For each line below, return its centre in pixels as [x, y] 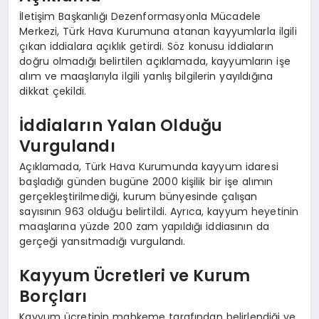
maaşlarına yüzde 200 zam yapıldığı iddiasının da [144, 227]
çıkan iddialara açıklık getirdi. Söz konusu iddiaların [146, 47]
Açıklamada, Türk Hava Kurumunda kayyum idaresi [149, 167]
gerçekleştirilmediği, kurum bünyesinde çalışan [138, 197]
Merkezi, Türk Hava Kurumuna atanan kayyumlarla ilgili [158, 32]
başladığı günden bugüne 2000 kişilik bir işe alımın [146, 182]
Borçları [53, 296]
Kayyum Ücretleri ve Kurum [135, 275]
